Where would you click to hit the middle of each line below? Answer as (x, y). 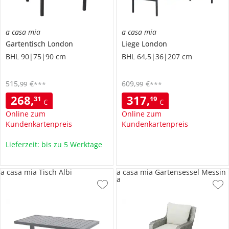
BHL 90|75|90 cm (36, 57)
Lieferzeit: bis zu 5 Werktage (54, 145)
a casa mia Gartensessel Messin (171, 172)
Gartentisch (27, 44)
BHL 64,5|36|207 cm (157, 57)
